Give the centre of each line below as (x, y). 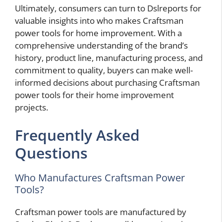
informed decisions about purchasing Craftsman (107, 83)
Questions (51, 153)
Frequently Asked (77, 135)
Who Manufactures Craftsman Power (100, 177)
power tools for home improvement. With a (98, 33)
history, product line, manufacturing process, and (109, 58)
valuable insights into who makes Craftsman (99, 21)
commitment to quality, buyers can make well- (104, 70)
